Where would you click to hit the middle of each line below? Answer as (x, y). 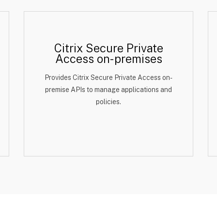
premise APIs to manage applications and (108, 90)
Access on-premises (108, 59)
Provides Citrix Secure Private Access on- (108, 77)
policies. (108, 102)
